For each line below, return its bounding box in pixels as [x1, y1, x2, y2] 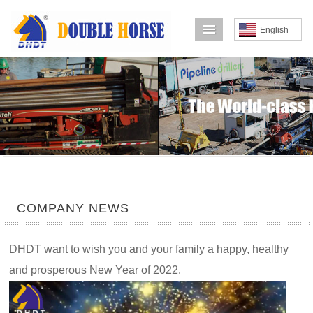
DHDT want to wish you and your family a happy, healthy [9, 243, 289, 255]
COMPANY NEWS [17, 201, 130, 215]
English [260, 25, 289, 35]
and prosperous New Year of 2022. [9, 264, 182, 276]
